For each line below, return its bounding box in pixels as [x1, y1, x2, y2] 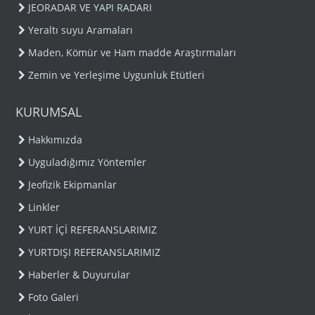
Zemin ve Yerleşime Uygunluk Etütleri [28, 68, 205, 82]
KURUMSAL [15, 103, 82, 120]
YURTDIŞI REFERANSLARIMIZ [28, 245, 161, 259]
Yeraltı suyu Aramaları [28, 23, 134, 37]
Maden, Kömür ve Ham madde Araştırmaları [28, 46, 237, 59]
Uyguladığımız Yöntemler [28, 155, 147, 169]
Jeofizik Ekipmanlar [28, 178, 117, 191]
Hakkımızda [28, 133, 83, 146]
